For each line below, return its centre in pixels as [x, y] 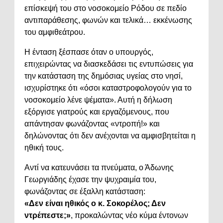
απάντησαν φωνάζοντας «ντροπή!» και [92, 123]
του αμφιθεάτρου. [55, 32]
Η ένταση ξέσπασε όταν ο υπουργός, [89, 52]
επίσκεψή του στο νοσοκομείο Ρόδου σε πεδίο [106, 8]
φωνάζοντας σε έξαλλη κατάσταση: [85, 191]
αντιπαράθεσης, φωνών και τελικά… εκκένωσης [108, 20]
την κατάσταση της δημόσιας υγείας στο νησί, [104, 76]
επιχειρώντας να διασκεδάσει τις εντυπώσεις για [109, 64]
